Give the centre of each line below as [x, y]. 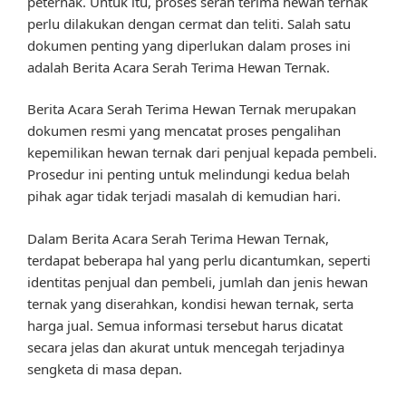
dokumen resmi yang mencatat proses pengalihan [184, 131]
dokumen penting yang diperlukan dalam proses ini [189, 45]
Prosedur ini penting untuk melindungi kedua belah [188, 174]
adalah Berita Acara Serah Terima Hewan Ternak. [179, 67]
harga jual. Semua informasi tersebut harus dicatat [185, 325]
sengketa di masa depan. [105, 368]
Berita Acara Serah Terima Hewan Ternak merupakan [192, 109]
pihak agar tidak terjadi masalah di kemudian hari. [184, 196]
